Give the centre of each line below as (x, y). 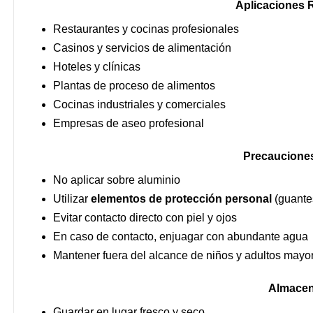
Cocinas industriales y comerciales (139, 104)
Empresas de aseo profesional (129, 123)
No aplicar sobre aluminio (117, 180)
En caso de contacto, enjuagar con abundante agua (181, 236)
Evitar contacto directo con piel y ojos (145, 217)
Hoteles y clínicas (97, 66)
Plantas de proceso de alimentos (134, 85)
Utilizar (72, 198)
